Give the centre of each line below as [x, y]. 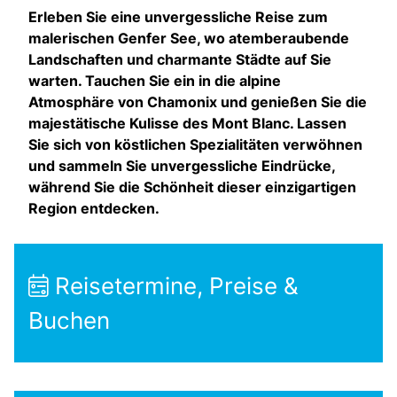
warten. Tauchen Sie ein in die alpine [155, 81]
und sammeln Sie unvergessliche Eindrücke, [182, 166]
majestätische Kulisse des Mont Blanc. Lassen [187, 124]
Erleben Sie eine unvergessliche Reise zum [178, 17]
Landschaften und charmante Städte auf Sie [180, 60]
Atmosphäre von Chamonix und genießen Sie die [198, 102]
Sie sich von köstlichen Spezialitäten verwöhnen [195, 145]
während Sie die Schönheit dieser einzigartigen [192, 187]
